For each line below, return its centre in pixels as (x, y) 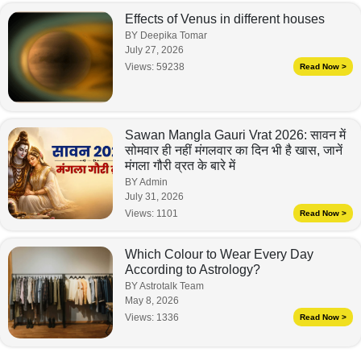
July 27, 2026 (154, 50)
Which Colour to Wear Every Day (219, 255)
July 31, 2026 (154, 197)
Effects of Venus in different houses (225, 19)
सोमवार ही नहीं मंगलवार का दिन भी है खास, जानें (234, 151)
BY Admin (146, 183)
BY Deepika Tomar (166, 36)
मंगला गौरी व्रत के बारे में (180, 166)
